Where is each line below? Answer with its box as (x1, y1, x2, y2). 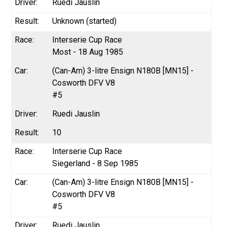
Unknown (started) (52, 16, 117, 26)
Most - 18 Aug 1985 (52, 47, 124, 57)
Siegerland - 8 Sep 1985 (52, 158, 139, 168)
